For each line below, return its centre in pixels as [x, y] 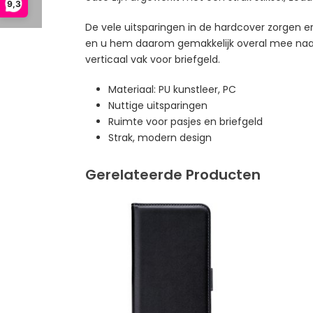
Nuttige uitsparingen [158, 105]
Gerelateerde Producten [173, 174]
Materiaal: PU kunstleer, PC [172, 89]
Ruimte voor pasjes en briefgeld [185, 121]
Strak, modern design [161, 137]
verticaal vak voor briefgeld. [153, 59]
